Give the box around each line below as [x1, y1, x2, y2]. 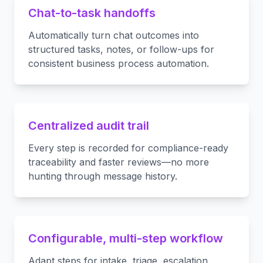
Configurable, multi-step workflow [28, 231, 223, 245]
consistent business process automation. [28, 58, 209, 69]
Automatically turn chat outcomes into [28, 29, 199, 41]
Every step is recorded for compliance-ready [28, 142, 228, 154]
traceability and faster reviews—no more [28, 156, 209, 168]
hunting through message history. [28, 170, 177, 182]
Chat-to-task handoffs [28, 6, 156, 20]
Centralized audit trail [28, 119, 149, 133]
